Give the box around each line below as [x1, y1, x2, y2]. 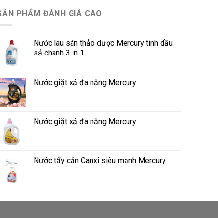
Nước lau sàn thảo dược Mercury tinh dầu [34, 38, 173, 48]
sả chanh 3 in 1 [34, 48, 85, 58]
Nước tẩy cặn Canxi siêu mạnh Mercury [34, 156, 166, 165]
